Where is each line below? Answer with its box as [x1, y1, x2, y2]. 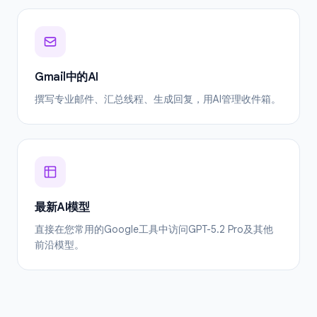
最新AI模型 [35, 200, 89, 214]
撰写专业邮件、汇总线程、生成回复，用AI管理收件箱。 [35, 93, 281, 105]
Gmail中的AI [35, 70, 98, 84]
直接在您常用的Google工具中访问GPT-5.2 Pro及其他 [35, 223, 273, 236]
